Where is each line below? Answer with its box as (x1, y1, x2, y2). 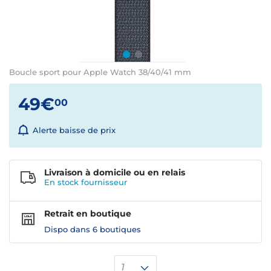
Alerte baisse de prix (33, 125, 116, 135)
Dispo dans (44, 224, 93, 235)
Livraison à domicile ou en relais (44, 167, 185, 178)
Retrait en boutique (44, 208, 131, 220)
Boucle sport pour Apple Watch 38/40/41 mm (9, 67, 191, 77)
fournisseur (81, 177, 127, 188)
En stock (44, 177, 81, 188)
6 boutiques (93, 224, 141, 235)
